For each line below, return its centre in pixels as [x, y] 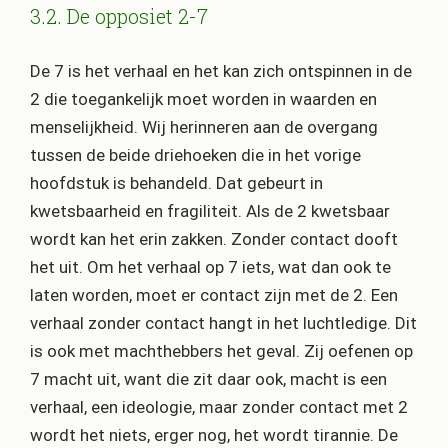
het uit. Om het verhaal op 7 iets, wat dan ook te [210, 266]
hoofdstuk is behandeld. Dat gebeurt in [176, 182]
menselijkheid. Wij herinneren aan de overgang [204, 126]
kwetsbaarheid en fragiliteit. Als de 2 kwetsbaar [210, 210]
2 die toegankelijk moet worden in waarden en [203, 98]
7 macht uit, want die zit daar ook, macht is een [208, 378]
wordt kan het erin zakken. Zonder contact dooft [214, 238]
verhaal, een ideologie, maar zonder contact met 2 [219, 406]
